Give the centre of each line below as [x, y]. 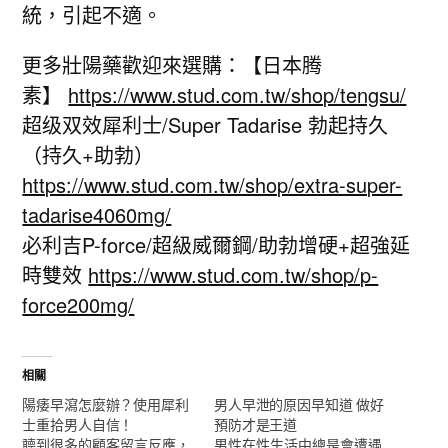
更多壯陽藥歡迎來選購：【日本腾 [172, 64]
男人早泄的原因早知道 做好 [299, 404]
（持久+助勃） [88, 154]
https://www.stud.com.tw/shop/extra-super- [212, 184]
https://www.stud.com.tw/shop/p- [233, 274]
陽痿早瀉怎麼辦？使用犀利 [105, 404]
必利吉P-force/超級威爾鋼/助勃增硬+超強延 [216, 244]
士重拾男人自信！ [78, 424]
